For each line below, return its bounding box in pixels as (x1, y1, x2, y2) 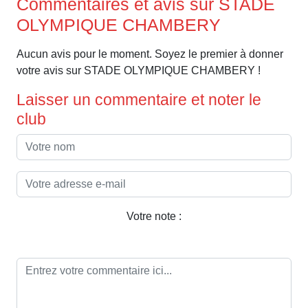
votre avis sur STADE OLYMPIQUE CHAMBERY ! (16, 65, 261, 77)
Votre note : (126, 210, 181, 223)
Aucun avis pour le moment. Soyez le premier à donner (16, 48, 283, 60)
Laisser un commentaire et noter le (16, 91, 261, 109)
